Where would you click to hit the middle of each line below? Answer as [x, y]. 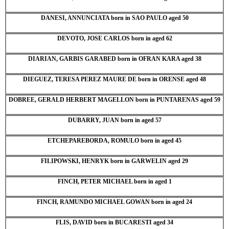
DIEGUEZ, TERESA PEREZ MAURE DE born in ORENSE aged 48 [114, 79]
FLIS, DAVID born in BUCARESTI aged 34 [114, 222]
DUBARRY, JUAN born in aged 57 [114, 120]
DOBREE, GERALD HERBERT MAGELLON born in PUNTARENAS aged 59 [114, 99]
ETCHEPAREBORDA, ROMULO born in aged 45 [114, 140]
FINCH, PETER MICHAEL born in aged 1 [114, 181]
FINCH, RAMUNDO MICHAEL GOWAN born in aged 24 [114, 202]
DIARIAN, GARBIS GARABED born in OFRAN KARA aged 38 [114, 59]
